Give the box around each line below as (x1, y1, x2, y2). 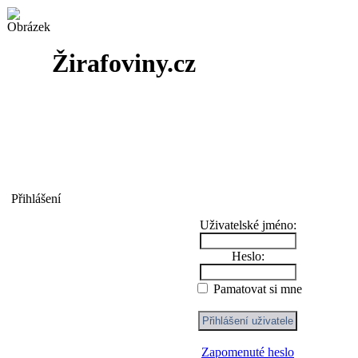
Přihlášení (11, 192, 61, 205)
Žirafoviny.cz (52, 49, 196, 78)
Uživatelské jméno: (199, 218, 296, 232)
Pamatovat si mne (209, 282, 302, 296)
